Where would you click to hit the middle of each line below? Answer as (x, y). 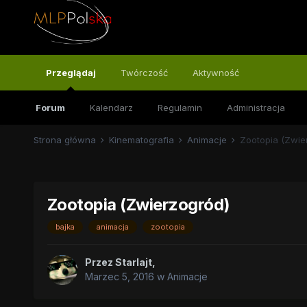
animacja (112, 227)
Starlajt (133, 262)
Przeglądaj (71, 73)
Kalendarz (111, 108)
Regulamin (180, 108)
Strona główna (66, 140)
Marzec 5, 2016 (119, 277)
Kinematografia (143, 140)
